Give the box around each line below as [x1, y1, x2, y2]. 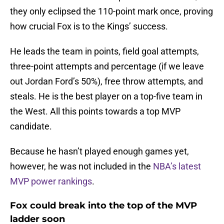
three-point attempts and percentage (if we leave [10, 61, 204, 72]
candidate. [10, 121, 54, 132]
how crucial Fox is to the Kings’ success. [10, 21, 170, 32]
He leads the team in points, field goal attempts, [10, 46, 199, 57]
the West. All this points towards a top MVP [10, 106, 180, 117]
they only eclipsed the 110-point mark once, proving [10, 6, 213, 17]
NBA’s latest [153, 161, 201, 172]
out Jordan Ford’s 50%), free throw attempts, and [10, 76, 203, 87]
